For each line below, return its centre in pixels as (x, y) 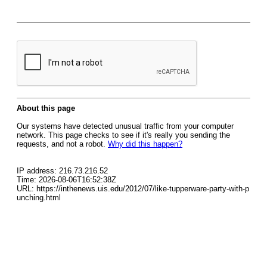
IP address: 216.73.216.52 (62, 171)
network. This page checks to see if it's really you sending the (123, 135)
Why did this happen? (145, 144)
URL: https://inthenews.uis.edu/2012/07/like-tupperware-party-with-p (133, 189)
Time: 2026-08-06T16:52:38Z (66, 180)
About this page (46, 108)
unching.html (39, 198)
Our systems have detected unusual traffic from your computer (125, 126)
